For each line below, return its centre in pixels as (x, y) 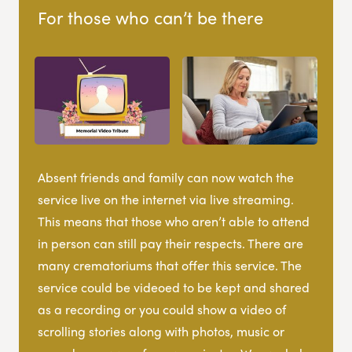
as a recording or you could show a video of (162, 309)
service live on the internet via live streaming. (166, 199)
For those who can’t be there (150, 17)
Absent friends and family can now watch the (166, 177)
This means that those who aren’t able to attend (174, 221)
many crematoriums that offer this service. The (170, 265)
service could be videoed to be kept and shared (174, 287)
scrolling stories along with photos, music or (161, 331)
